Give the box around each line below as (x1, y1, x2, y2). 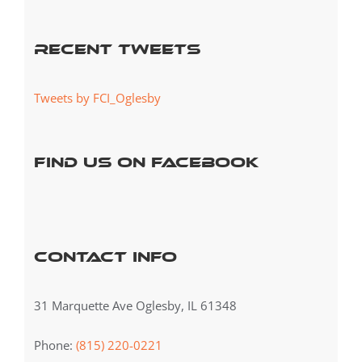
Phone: (33, 336, 76, 353)
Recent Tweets (33, 40, 200, 58)
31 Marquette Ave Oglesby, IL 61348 (33, 297, 237, 314)
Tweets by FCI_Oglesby (33, 89, 161, 106)
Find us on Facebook (33, 153, 259, 171)
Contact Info (33, 247, 177, 266)
